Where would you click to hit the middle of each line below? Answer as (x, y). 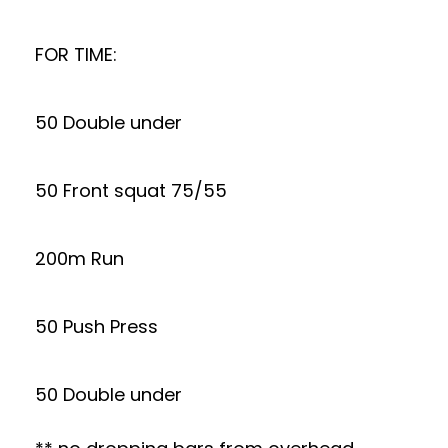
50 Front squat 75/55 (131, 190)
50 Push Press (96, 326)
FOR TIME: (76, 54)
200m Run (79, 258)
